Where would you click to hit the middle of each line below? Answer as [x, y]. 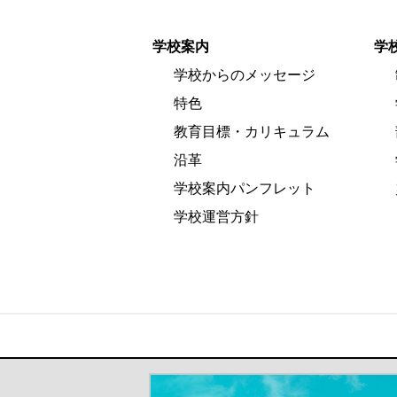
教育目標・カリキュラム [252, 132]
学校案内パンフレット [245, 189]
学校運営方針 [216, 217]
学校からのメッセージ [245, 75]
